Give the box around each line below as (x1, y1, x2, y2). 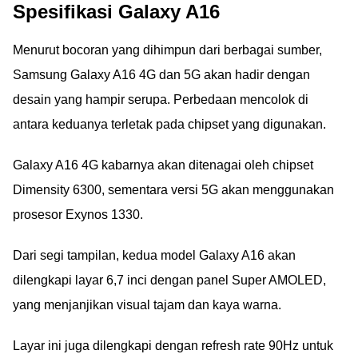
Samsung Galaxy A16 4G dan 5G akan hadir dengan (13, 68, 310, 82)
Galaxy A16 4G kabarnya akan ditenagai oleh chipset (13, 158, 313, 172)
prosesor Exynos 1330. (13, 208, 143, 221)
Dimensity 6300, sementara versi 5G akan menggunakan (13, 183, 334, 197)
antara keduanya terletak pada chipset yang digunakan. (13, 117, 326, 131)
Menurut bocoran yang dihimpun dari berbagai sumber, (13, 43, 322, 57)
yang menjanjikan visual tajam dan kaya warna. (13, 298, 281, 312)
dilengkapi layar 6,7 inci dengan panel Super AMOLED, (13, 273, 326, 287)
